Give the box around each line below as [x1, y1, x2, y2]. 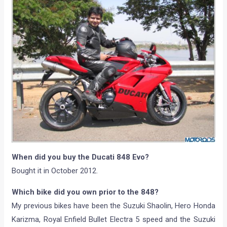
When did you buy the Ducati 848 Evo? [12, 152, 149, 162]
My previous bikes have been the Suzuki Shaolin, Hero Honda [12, 201, 215, 210]
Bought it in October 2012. [12, 166, 98, 175]
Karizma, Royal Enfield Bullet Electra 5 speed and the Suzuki [12, 214, 215, 224]
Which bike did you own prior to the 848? [12, 187, 159, 197]
